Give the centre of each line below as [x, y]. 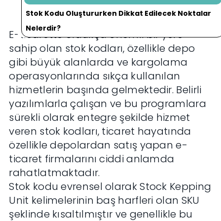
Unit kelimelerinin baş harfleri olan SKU [104, 201]
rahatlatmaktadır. [55, 173]
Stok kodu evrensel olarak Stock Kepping [110, 187]
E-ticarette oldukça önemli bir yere [96, 35]
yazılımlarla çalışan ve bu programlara [108, 104]
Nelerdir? [43, 28]
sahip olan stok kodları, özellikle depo [102, 49]
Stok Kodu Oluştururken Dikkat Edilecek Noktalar [119, 14]
